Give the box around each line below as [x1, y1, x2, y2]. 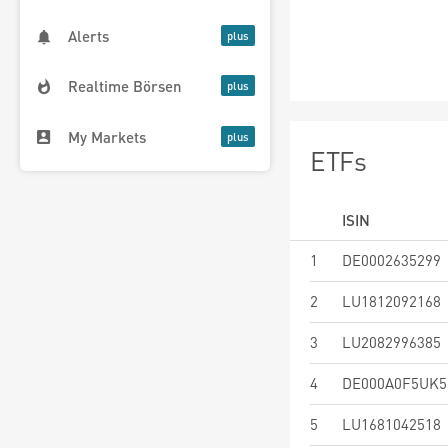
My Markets [68, 126, 146, 147]
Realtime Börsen [68, 76, 182, 97]
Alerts [68, 26, 109, 47]
